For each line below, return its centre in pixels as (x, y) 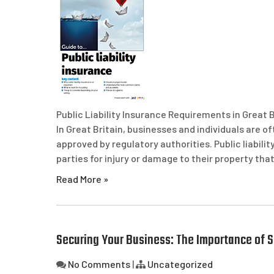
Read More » (82, 179)
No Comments (99, 264)
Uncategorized (180, 264)
